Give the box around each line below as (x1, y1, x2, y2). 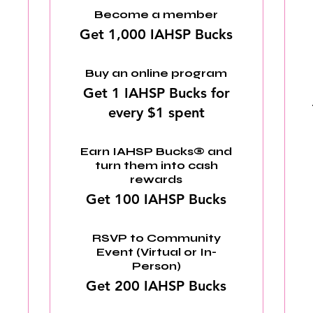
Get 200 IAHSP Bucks (86, 277, 227, 294)
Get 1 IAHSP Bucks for (82, 85, 230, 101)
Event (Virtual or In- (96, 245, 217, 259)
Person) (131, 259, 181, 272)
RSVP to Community (92, 231, 221, 245)
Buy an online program (85, 66, 228, 80)
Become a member (94, 8, 219, 21)
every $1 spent (108, 104, 205, 121)
